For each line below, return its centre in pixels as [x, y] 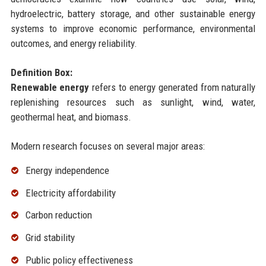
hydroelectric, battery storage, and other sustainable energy [133, 13]
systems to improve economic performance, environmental [133, 28]
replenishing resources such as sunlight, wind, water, [133, 102]
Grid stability [50, 238]
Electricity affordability [70, 193]
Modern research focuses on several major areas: [107, 146]
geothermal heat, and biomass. [71, 117]
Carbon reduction [58, 215]
